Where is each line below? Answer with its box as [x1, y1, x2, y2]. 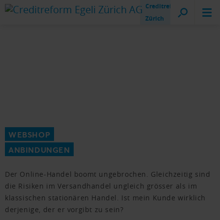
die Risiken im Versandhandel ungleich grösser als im [5, 181, 197, 191]
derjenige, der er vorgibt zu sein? [5, 205, 124, 214]
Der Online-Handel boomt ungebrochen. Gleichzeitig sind [5, 169, 211, 179]
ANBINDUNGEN [8, 144, 70, 155]
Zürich [145, 14, 164, 23]
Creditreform [145, 2, 184, 10]
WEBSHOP [8, 129, 51, 139]
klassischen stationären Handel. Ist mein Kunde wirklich [5, 193, 206, 202]
